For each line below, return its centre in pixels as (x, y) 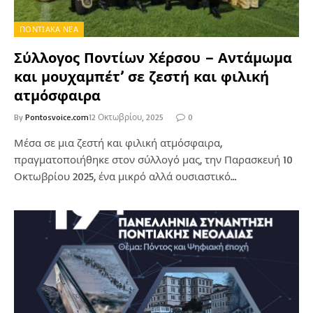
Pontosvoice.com (57, 117)
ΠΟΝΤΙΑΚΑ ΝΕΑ (49, 29)
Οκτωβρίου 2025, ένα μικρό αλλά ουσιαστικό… (125, 176)
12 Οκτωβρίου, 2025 (126, 117)
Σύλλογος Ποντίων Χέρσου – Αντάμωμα (153, 57)
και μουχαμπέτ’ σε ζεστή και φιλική (141, 76)
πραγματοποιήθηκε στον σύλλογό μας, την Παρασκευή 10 (153, 159)
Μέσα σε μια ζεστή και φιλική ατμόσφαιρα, (118, 143)
